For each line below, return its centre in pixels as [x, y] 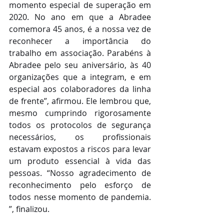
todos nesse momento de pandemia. [80, 197]
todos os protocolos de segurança [80, 125]
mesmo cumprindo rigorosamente [80, 113]
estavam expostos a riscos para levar [80, 149]
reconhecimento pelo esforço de [80, 185]
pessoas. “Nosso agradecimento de [80, 173]
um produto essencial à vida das [80, 161]
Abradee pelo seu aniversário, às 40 [80, 65]
